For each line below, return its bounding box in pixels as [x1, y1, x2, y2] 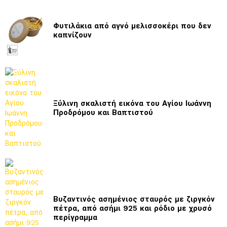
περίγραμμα [53, 212, 97, 222]
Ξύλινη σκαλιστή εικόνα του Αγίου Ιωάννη [53, 98, 211, 108]
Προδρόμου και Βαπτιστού [53, 107, 153, 117]
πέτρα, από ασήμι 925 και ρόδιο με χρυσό [53, 203, 212, 213]
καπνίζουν [53, 30, 92, 40]
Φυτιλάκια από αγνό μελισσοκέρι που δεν [53, 21, 211, 30]
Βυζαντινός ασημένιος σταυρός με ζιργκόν [53, 194, 215, 204]
